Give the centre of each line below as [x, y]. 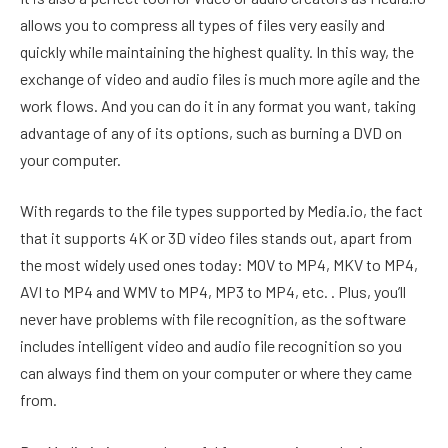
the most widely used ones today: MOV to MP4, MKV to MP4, [219, 265]
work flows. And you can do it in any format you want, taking [218, 105]
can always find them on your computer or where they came [216, 373]
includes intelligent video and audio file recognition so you [211, 346]
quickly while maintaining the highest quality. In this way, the [217, 51]
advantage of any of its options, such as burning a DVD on [211, 132]
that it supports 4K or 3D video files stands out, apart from [216, 238]
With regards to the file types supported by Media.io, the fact [221, 211]
